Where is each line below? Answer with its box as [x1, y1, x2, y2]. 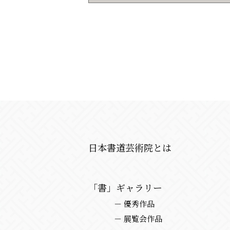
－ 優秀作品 [114, 198, 155, 209]
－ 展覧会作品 [114, 213, 162, 224]
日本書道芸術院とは [88, 141, 171, 154]
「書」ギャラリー [88, 181, 162, 194]
